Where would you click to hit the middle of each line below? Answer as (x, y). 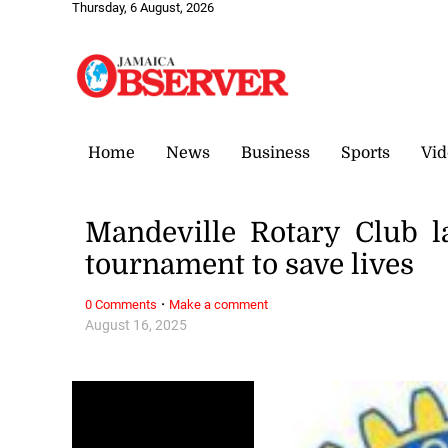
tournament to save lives (250, 265)
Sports (365, 152)
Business (275, 152)
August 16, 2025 (136, 325)
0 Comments (121, 304)
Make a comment (219, 304)
